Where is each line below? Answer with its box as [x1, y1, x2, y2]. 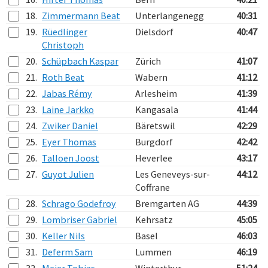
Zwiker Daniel [42, 120, 98, 132]
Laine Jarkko [42, 103, 94, 115]
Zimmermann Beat [42, 10, 120, 22]
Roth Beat [42, 71, 84, 83]
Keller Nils [42, 230, 85, 242]
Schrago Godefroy [42, 197, 116, 209]
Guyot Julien [42, 168, 94, 180]
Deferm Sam [42, 246, 93, 258]
